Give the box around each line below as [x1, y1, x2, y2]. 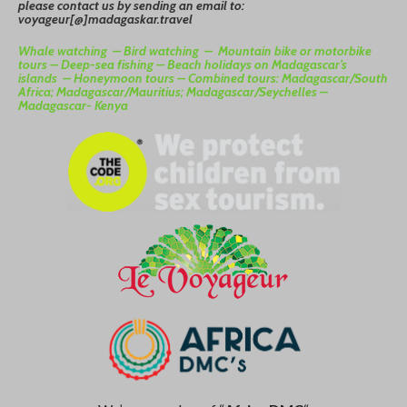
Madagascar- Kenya [18, 97, 128, 114]
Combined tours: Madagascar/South [188, 70, 388, 87]
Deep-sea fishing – [61, 56, 167, 74]
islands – [18, 70, 74, 87]
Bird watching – [124, 43, 218, 60]
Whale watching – [18, 43, 124, 60]
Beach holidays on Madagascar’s [167, 56, 347, 74]
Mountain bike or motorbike [218, 43, 372, 60]
